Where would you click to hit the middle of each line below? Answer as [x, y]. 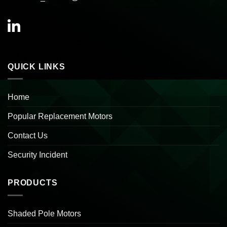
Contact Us [28, 136]
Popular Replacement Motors [60, 117]
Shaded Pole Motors [44, 213]
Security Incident [37, 155]
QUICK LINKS [36, 66]
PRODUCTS [33, 183]
